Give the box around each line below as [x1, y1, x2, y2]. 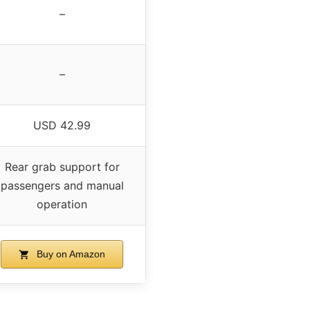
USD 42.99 [33, 118, 91, 132]
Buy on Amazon [33, 248, 105, 259]
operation [37, 197, 87, 211]
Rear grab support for [4, 159, 120, 174]
